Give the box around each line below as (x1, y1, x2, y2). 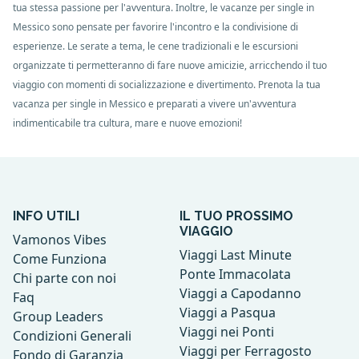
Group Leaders (13, 308, 103, 325)
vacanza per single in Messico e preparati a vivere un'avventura (13, 97, 296, 111)
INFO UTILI (13, 208, 79, 224)
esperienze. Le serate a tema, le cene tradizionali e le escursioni (13, 39, 298, 53)
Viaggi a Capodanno (179, 284, 301, 302)
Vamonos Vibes (13, 231, 107, 248)
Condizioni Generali (13, 327, 131, 345)
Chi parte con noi (13, 269, 116, 287)
